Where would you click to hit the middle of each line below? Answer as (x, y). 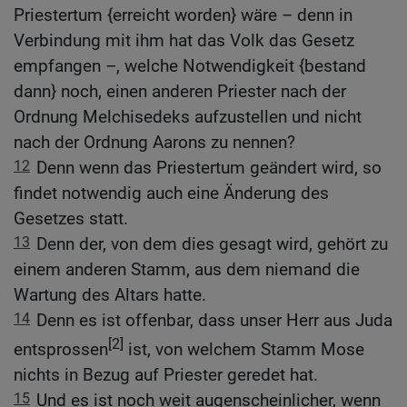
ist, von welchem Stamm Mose (244, 350)
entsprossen (61, 350)
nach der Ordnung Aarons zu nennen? (154, 142)
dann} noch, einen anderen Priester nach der (180, 91)
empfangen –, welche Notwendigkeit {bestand (190, 65)
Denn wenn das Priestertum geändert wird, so (209, 167)
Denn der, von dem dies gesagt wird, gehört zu (212, 243)
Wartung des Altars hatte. (110, 294)
